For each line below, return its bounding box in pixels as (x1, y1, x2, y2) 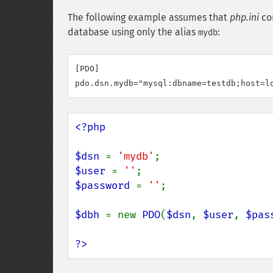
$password (75, 179, 136, 192)
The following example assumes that (68, 12, 230, 23)
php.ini (230, 12, 259, 23)
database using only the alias (68, 26, 198, 38)
